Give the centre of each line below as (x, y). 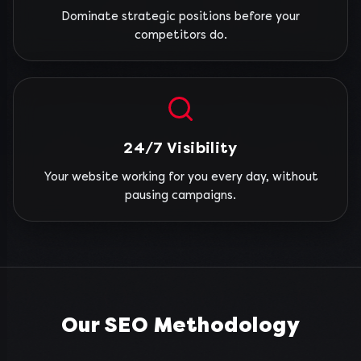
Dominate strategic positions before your (180, 17)
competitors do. (180, 35)
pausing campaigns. (180, 195)
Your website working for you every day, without (180, 177)
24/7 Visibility (180, 148)
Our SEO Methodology (180, 325)
